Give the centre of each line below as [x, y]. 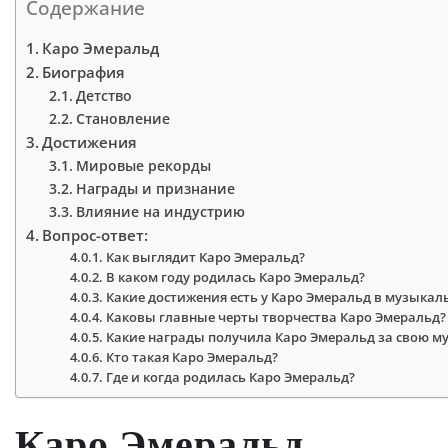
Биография [84, 72]
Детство [103, 96]
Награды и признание [155, 189]
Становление [122, 119]
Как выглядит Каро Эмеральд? [206, 257]
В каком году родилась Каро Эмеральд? [236, 277]
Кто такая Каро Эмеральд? [192, 357]
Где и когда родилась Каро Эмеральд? [231, 377]
